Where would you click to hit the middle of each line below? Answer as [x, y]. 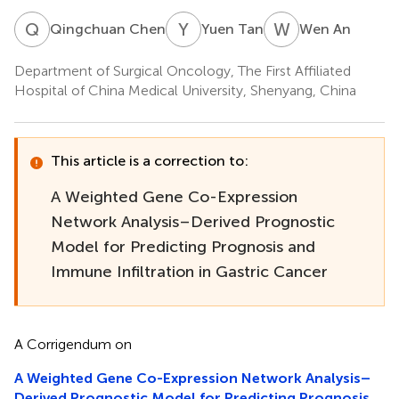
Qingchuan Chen [108, 28]
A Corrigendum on [73, 344]
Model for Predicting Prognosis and [183, 246]
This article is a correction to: [150, 160]
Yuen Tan [232, 28]
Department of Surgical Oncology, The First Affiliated [183, 70]
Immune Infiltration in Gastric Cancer [189, 271]
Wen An [325, 28]
